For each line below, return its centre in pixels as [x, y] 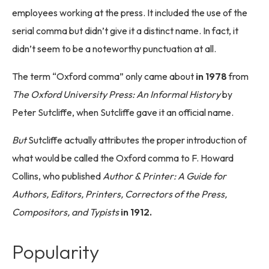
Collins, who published [57, 176]
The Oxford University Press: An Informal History [116, 95]
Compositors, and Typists [66, 212]
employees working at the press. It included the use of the [130, 13]
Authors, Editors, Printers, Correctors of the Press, [119, 194]
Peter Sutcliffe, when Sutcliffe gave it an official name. [123, 113]
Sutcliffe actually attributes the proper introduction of [137, 140]
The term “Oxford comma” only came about [104, 77]
